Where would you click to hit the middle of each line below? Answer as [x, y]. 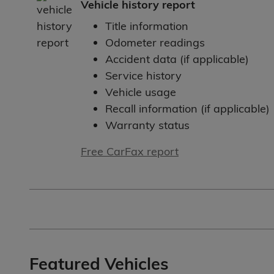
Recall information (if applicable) [187, 109]
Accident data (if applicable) [177, 59]
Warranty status [147, 125]
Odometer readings [155, 43]
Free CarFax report [130, 152]
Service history [143, 76]
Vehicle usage [141, 92]
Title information [147, 26]
